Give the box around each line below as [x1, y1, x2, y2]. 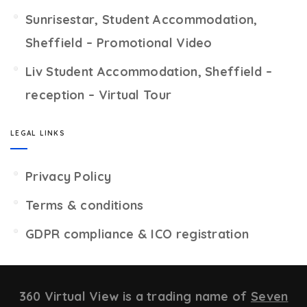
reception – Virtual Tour [25, 87, 172, 103]
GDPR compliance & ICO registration [25, 226, 249, 242]
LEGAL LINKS [10, 129, 65, 138]
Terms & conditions [25, 197, 144, 213]
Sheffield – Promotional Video [25, 35, 212, 51]
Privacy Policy [25, 169, 112, 184]
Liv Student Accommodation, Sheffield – [25, 64, 273, 79]
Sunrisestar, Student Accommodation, [25, 12, 258, 27]
